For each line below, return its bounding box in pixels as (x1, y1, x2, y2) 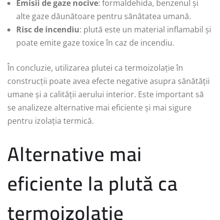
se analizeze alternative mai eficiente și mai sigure (7, 102, 192, 113)
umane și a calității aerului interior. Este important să (7, 88, 204, 100)
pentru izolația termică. (7, 115, 94, 126)
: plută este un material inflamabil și (80, 24, 211, 35)
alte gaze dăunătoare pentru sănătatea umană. (16, 10, 191, 22)
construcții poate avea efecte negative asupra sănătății (7, 75, 210, 86)
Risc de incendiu (16, 24, 80, 35)
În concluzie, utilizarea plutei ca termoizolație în (7, 62, 183, 73)
